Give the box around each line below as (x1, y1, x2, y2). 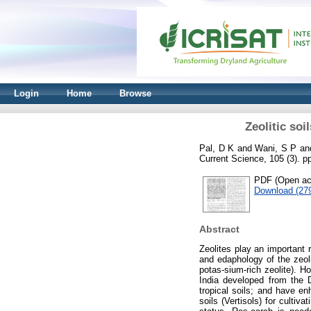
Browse (119, 88, 151, 99)
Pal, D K (199, 142, 234, 153)
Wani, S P (255, 142, 296, 153)
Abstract (199, 224, 239, 235)
